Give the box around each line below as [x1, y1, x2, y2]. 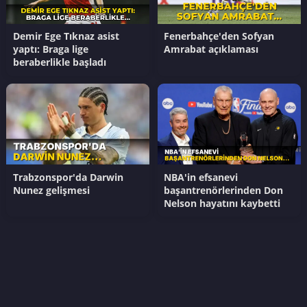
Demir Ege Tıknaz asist [12, 29, 119, 43]
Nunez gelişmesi [12, 183, 90, 197]
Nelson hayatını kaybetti [164, 196, 281, 210]
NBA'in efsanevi [164, 170, 238, 184]
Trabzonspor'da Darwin [12, 170, 123, 184]
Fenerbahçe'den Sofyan [164, 29, 275, 43]
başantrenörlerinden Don [164, 183, 284, 197]
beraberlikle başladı [12, 56, 106, 69]
